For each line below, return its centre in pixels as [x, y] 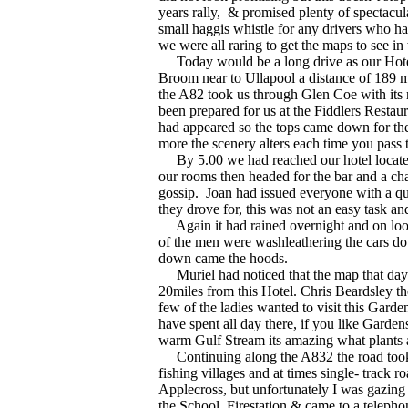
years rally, [189, 13]
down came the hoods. [223, 259]
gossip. [178, 193]
